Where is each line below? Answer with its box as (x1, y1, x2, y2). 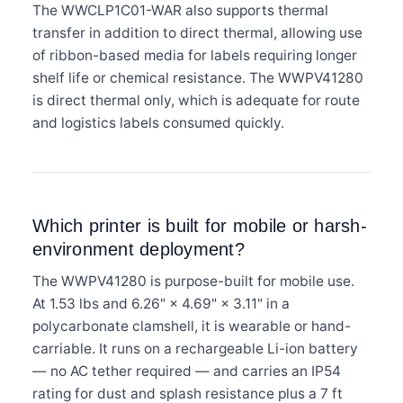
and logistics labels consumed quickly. (32, 113, 284, 131)
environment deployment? (32, 238, 245, 259)
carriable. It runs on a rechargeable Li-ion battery (32, 339, 358, 357)
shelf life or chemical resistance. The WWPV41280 (32, 68, 363, 86)
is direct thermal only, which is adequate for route (32, 91, 360, 109)
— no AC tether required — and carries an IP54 (32, 362, 341, 380)
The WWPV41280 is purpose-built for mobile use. (32, 272, 354, 290)
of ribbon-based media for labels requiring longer (32, 46, 357, 64)
